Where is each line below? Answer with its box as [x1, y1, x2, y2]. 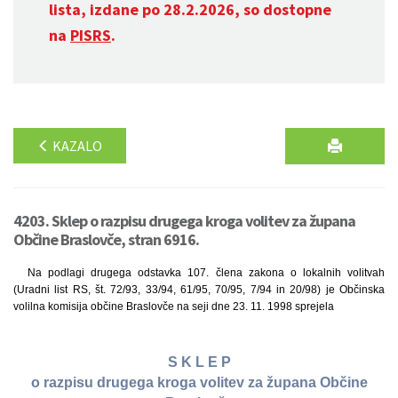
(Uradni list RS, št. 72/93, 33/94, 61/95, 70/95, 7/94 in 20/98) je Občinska [13, 283, 385, 296]
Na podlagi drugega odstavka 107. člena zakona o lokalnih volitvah [28, 267, 385, 279]
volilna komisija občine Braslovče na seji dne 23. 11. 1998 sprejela [13, 300, 334, 313]
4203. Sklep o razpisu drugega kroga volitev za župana [13, 211, 355, 231]
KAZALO [50, 137, 102, 155]
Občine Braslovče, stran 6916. [13, 229, 199, 250]
